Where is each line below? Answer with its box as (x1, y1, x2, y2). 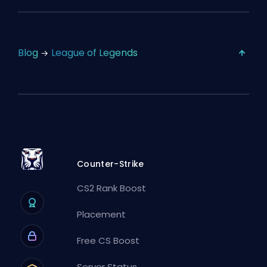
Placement (77, 207, 126, 221)
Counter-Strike (77, 157, 144, 170)
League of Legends (51, 46, 138, 60)
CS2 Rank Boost (77, 181, 147, 194)
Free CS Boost (77, 234, 140, 247)
